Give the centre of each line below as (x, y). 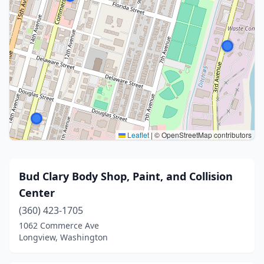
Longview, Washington (63, 237)
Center (37, 193)
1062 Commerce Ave (59, 225)
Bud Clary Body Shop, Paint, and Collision (126, 176)
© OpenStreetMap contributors (202, 135)
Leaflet (137, 135)
